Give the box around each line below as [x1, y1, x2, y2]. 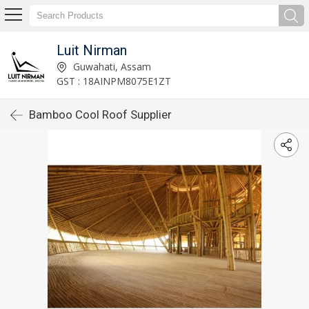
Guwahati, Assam [70, 59, 151, 73]
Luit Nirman [56, 41, 127, 59]
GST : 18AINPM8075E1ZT [56, 74, 171, 88]
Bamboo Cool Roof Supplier [29, 108, 172, 121]
